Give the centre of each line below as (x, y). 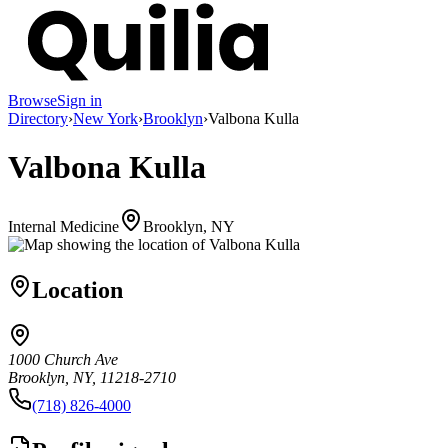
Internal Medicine (63, 226)
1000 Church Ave (63, 360)
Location (77, 289)
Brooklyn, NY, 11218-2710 (92, 378)
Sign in (79, 100)
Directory (38, 118)
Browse (32, 100)
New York (105, 118)
